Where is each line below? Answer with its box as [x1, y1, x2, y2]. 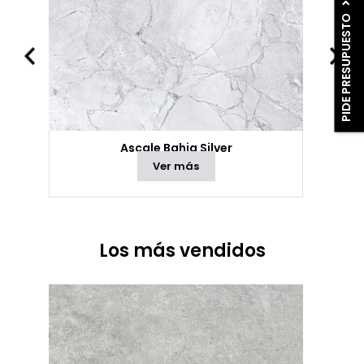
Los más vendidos [98, 238, 266, 263]
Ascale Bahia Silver [119, 140, 232, 156]
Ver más [153, 158, 200, 174]
